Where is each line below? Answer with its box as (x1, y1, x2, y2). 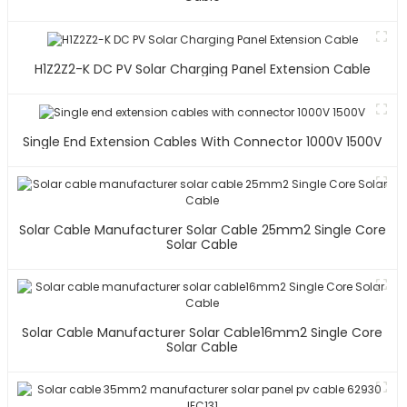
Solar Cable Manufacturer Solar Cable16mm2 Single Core (22, 323, 383, 342)
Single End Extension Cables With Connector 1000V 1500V (23, 132, 382, 151)
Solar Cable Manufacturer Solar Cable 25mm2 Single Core (18, 220, 386, 239)
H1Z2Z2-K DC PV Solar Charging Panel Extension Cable (34, 60, 371, 79)
